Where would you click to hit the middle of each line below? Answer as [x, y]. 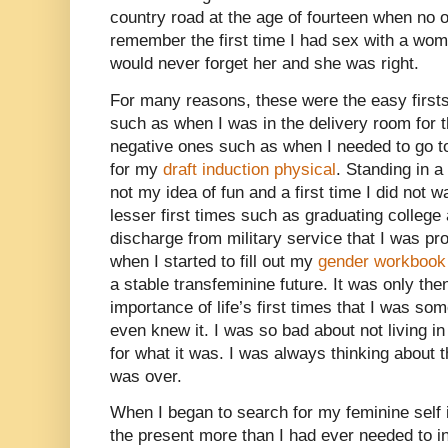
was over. [146, 376]
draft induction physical [249, 169]
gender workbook [382, 261]
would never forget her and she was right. [264, 64]
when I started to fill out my [214, 261]
